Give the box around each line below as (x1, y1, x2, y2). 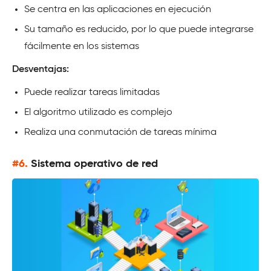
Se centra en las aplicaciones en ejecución (24, 4, 211, 15)
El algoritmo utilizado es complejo (24, 107, 172, 117)
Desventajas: (12, 64, 69, 74)
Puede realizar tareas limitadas (24, 87, 160, 97)
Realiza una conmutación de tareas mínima (24, 127, 217, 137)
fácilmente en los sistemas (24, 41, 139, 51)
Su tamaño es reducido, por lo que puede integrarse (24, 24, 253, 34)
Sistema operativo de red (31, 158, 158, 169)
